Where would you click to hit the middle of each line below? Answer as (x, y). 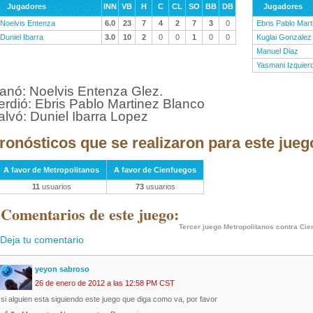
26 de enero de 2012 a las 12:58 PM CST (105, 283)
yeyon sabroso (62, 269)
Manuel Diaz (277, 51)
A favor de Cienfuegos (155, 170)
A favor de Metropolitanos (51, 170)
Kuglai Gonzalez (284, 37)
